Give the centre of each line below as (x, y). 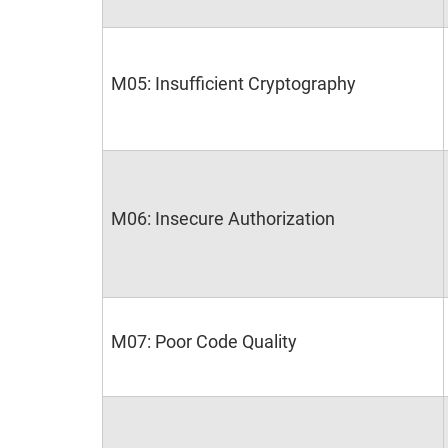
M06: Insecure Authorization (223, 218)
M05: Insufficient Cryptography (233, 83)
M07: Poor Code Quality (204, 341)
